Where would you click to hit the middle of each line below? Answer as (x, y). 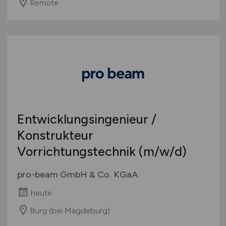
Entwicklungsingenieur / (87, 119)
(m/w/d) (162, 151)
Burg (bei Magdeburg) (70, 210)
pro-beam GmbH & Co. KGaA (77, 174)
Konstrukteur (55, 135)
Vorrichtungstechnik (78, 151)
